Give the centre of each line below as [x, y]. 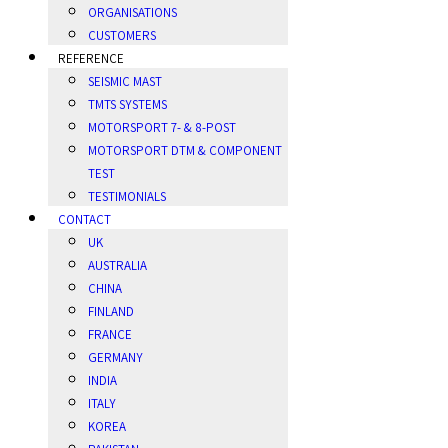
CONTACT [84, 219]
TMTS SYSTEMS [127, 104]
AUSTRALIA [117, 265]
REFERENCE [91, 58]
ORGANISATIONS [132, 12]
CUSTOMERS [122, 35]
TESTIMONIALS [127, 196]
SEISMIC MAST [125, 81]
